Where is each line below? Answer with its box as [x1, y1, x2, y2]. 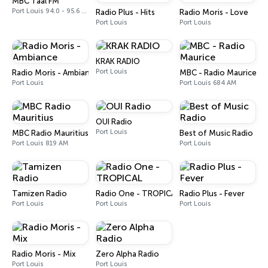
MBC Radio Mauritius [12, 129, 89, 138]
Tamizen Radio [12, 189, 67, 198]
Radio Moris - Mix [12, 249, 75, 258]
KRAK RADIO [96, 57, 140, 66]
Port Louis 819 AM [12, 139, 68, 147]
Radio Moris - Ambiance [12, 68, 99, 77]
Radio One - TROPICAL [96, 189, 179, 198]
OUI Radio [96, 117, 132, 126]
